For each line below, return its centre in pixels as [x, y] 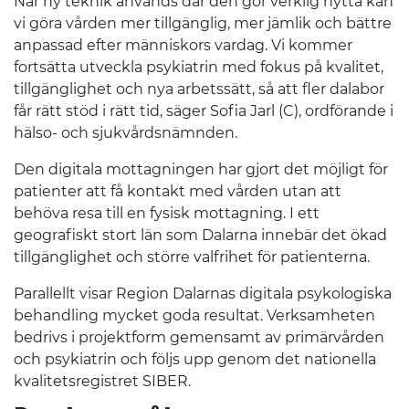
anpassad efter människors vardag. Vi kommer [183, 45]
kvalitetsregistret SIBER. [102, 381]
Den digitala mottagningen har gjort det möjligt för [201, 169]
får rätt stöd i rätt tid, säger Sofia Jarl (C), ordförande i [204, 110]
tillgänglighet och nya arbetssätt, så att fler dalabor [199, 89]
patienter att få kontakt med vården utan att [178, 191]
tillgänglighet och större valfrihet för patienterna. [192, 257]
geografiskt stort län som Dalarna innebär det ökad [200, 235]
